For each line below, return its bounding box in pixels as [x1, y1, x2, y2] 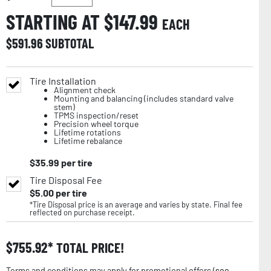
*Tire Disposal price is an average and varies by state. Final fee [30, 199, 243, 209]
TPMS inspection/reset [54, 109, 139, 120]
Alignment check [54, 84, 116, 95]
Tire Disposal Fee [30, 174, 102, 186]
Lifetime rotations [54, 126, 121, 137]
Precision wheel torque [54, 118, 139, 129]
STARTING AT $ [6, 8, 113, 34]
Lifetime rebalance [54, 135, 122, 146]
